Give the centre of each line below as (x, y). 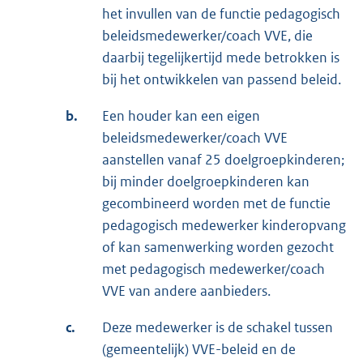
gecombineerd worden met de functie (216, 204)
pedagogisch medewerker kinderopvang (224, 226)
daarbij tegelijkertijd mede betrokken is (221, 58)
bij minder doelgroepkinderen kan (206, 182)
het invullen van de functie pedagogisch (221, 14)
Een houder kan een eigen (181, 116)
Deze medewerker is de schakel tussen (218, 328)
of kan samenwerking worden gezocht (218, 248)
